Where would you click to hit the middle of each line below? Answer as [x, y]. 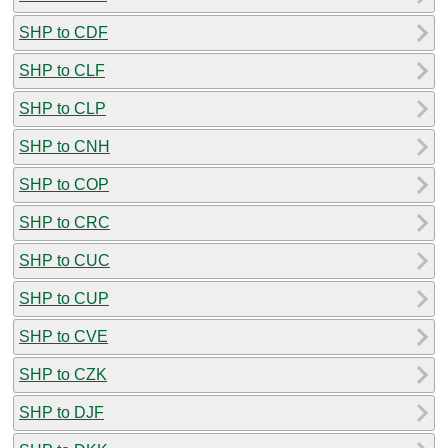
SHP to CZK [63, 374]
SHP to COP [64, 184]
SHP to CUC [64, 260]
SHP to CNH [64, 146]
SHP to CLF [62, 70]
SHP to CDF [63, 32]
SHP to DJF [61, 412]
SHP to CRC [64, 222]
